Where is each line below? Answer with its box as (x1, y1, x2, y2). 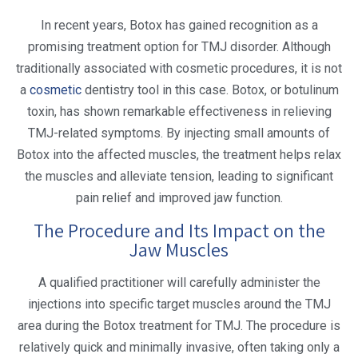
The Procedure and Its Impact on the (33, 217, 325, 243)
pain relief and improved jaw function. (75, 190, 283, 206)
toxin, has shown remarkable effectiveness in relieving (26, 104, 332, 120)
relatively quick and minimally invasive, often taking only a (18, 339, 340, 355)
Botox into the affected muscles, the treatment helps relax (17, 147, 341, 163)
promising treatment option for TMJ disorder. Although (27, 39, 331, 55)
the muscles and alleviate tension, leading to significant (25, 169, 333, 185)
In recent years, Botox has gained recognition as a (40, 18, 318, 34)
